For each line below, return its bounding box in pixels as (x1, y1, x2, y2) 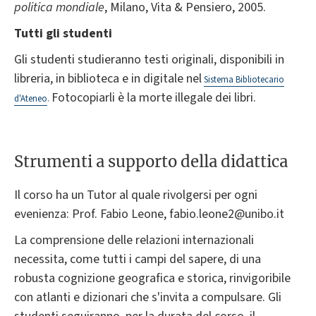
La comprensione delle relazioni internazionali (14, 231, 254, 249)
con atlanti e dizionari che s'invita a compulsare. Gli (14, 288, 281, 306)
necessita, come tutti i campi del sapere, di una (14, 250, 261, 268)
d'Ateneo (14, 92, 47, 106)
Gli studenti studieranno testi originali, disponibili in (14, 51, 284, 69)
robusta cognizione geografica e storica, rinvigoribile (14, 269, 291, 287)
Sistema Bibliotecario (204, 73, 284, 87)
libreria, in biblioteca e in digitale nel (14, 70, 202, 88)
